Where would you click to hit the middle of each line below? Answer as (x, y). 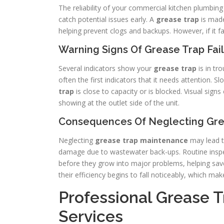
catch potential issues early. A (107, 19)
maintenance (164, 140)
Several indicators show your (106, 68)
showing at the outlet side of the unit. (119, 103)
